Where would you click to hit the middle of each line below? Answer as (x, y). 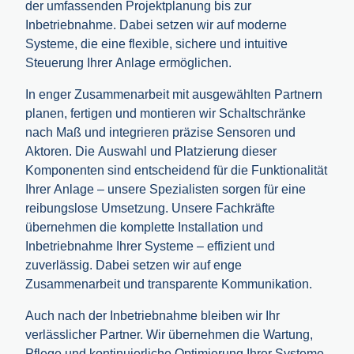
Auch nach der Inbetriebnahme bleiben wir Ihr (153, 315)
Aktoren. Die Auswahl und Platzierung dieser (151, 151)
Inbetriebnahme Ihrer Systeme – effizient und (150, 246)
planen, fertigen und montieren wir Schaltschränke (166, 113)
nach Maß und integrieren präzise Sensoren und (160, 132)
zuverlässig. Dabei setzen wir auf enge (134, 265)
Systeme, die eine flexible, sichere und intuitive (156, 43)
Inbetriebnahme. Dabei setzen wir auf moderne (156, 24)
